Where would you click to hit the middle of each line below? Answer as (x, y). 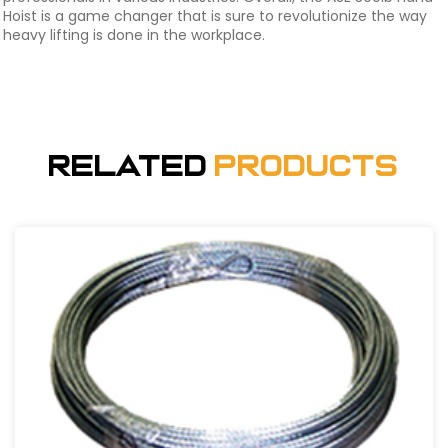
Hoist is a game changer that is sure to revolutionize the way (215, 16)
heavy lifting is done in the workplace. (134, 35)
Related (132, 166)
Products (307, 166)
